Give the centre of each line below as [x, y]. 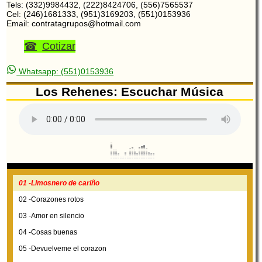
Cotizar [59, 46]
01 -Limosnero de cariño [59, 183]
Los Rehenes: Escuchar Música [130, 92]
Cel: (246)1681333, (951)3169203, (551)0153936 [99, 14]
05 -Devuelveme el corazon [62, 249]
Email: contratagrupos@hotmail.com [74, 24]
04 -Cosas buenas [48, 232]
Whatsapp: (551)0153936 [65, 72]
